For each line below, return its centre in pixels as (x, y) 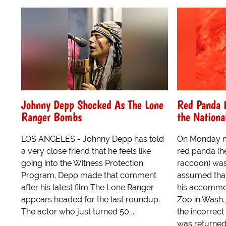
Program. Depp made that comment (89, 175)
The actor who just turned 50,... (78, 211)
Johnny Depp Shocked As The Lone (92, 104)
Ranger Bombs (51, 117)
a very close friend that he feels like (86, 151)
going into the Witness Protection (82, 163)
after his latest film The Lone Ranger (88, 187)
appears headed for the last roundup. (91, 199)
